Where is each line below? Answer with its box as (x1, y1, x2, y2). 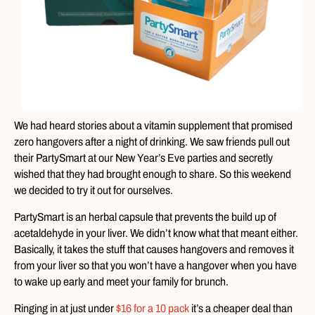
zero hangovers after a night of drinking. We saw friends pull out (14, 136, 290, 148)
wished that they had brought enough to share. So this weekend (14, 168, 291, 180)
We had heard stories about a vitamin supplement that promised (14, 120, 292, 131)
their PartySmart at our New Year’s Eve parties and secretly (14, 152, 273, 164)
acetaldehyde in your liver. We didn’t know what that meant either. (14, 227, 298, 239)
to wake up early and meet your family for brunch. (14, 276, 229, 288)
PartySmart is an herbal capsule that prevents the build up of (14, 211, 276, 223)
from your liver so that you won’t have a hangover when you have (14, 259, 297, 271)
